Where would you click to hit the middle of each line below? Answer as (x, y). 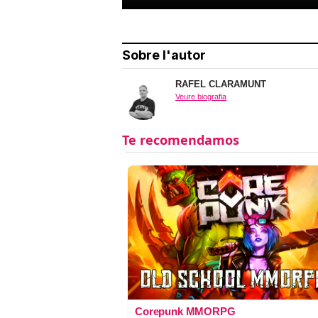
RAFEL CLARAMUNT (221, 84)
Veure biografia (201, 97)
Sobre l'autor (164, 55)
